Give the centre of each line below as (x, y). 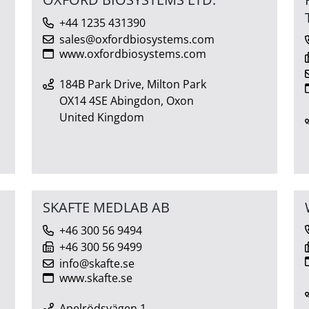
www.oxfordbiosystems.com (133, 53)
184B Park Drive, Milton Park (133, 84)
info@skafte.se (97, 263)
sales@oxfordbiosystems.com (137, 39)
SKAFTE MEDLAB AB (106, 207)
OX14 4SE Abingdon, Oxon (127, 100)
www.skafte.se (96, 278)
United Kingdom (102, 117)
